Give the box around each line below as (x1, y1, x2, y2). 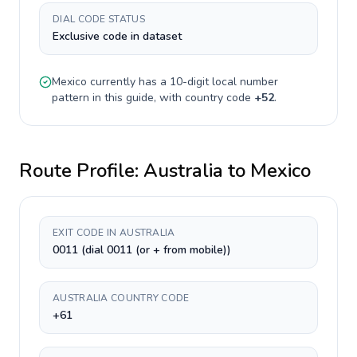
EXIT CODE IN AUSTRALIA (53, 226, 175, 239)
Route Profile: (19, 158, 143, 183)
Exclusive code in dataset (53, 29, 182, 44)
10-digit (170, 74, 209, 89)
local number (209, 74, 278, 89)
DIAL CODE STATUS (53, 13, 145, 25)
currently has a (87, 74, 170, 89)
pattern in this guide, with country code (52, 90, 254, 105)
